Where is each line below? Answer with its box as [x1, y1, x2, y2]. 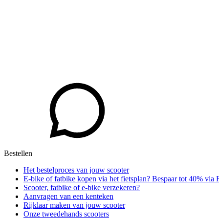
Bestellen [4, 149, 32, 158]
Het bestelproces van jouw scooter [23, 166, 129, 175]
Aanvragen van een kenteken [23, 192, 113, 201]
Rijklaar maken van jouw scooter [23, 201, 125, 210]
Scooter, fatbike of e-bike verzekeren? [23, 183, 140, 192]
